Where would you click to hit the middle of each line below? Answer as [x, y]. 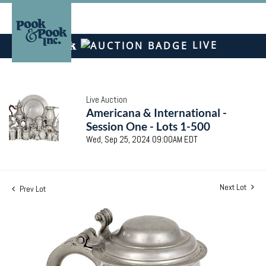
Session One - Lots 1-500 [148, 126]
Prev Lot [32, 189]
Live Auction [107, 99]
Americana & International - [156, 112]
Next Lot [234, 187]
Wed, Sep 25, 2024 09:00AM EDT [142, 139]
